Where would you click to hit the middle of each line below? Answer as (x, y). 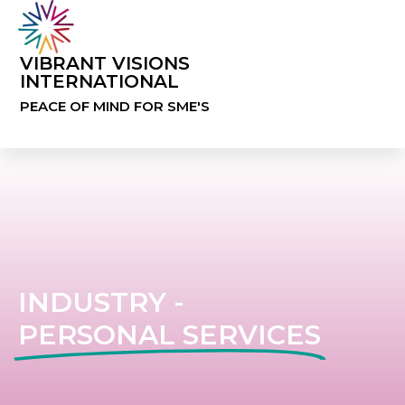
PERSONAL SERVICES (170, 335)
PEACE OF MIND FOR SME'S (115, 106)
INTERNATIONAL (100, 81)
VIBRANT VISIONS (105, 63)
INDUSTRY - (101, 302)
